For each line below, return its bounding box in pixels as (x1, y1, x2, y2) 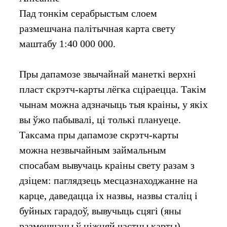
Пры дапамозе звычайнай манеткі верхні (19, 68, 196, 80)
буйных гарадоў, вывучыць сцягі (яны (19, 205, 181, 217)
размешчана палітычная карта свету (19, 23, 175, 34)
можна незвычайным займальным (19, 144, 166, 156)
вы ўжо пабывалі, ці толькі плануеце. (19, 114, 181, 126)
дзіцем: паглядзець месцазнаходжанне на (19, 175, 198, 186)
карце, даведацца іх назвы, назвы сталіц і (19, 190, 198, 202)
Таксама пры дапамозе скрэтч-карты (19, 129, 178, 141)
